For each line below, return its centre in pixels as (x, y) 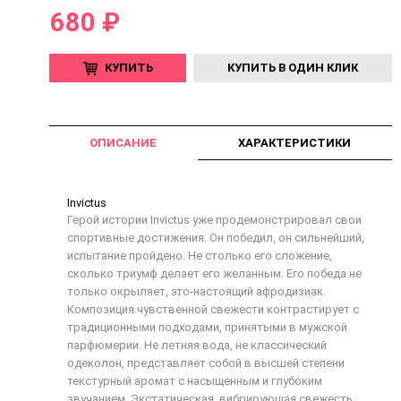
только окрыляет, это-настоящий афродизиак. (196, 291)
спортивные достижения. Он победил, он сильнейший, (215, 237)
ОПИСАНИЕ (124, 142)
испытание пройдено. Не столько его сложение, (199, 255)
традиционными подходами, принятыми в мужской (207, 327)
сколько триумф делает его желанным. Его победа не (214, 273)
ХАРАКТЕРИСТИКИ (295, 142)
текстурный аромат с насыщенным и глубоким (194, 380)
